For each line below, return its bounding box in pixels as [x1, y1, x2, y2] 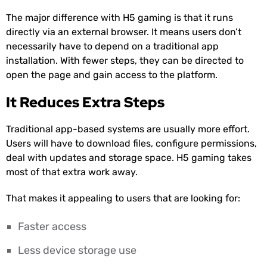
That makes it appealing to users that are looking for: [6, 193, 240, 204]
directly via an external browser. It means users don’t [6, 26, 241, 38]
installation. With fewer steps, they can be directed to [6, 55, 244, 67]
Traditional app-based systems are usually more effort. [6, 123, 250, 135]
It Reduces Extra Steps [6, 93, 164, 112]
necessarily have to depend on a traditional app [6, 41, 219, 52]
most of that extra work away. [6, 166, 138, 178]
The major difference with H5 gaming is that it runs [6, 12, 233, 24]
